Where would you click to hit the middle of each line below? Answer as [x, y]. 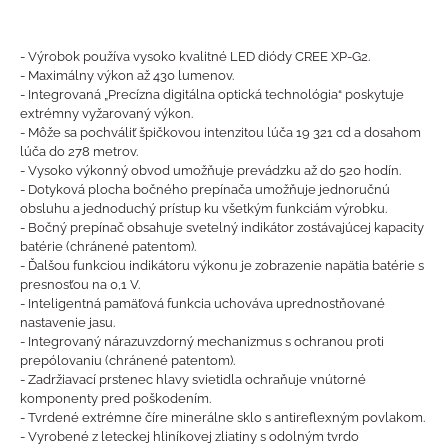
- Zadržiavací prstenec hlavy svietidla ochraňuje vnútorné [193, 379]
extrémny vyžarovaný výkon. [106, 113]
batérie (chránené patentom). [108, 246]
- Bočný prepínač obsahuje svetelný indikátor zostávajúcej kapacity [222, 227]
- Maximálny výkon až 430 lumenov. [127, 75]
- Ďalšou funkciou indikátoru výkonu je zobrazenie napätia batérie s [222, 265]
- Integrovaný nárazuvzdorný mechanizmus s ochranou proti [202, 341]
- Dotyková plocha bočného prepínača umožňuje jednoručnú [205, 189]
